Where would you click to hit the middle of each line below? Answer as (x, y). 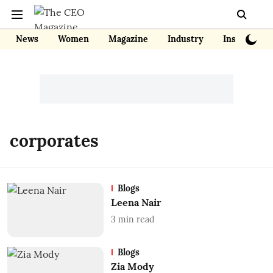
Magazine (128, 39)
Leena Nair (136, 202)
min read (136, 219)
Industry (186, 39)
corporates (54, 141)
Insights (240, 39)
